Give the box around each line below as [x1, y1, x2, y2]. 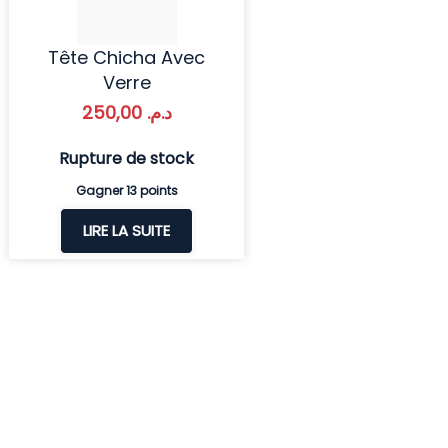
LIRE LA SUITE [83, 219, 170, 241]
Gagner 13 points [75, 181, 178, 199]
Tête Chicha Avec [48, 44, 205, 70]
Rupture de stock [59, 146, 194, 170]
